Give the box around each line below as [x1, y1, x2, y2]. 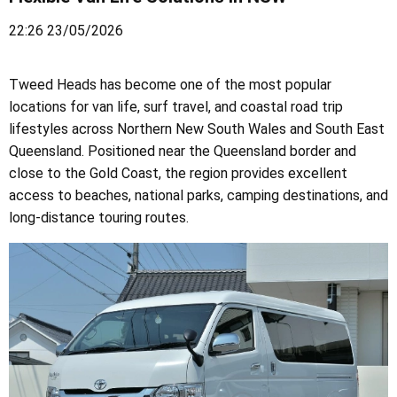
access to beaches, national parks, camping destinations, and [9, 187, 388, 204]
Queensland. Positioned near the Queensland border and [9, 143, 356, 160]
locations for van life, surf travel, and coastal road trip [9, 98, 343, 115]
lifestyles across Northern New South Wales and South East [9, 121, 385, 137]
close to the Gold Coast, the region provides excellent [9, 165, 347, 182]
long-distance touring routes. [9, 209, 189, 226]
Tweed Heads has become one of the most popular [9, 76, 331, 93]
